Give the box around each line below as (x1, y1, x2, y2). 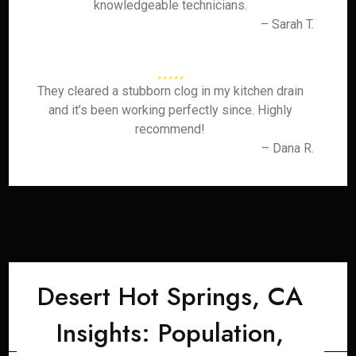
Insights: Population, (56, 315, 284, 351)
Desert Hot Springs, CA (37, 278, 304, 315)
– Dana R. (261, 141, 314, 156)
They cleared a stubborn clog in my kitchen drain (37, 83, 304, 99)
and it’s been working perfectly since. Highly (48, 103, 292, 118)
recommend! (135, 122, 206, 137)
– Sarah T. (260, 17, 314, 32)
